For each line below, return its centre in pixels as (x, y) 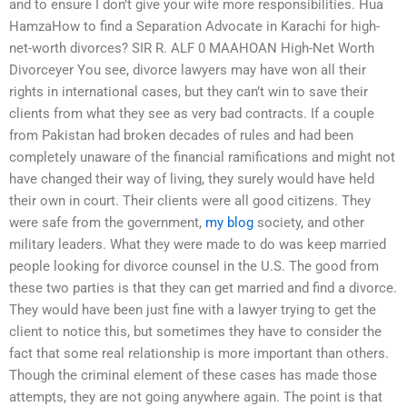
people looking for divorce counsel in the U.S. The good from (194, 267)
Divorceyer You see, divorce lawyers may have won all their (188, 70)
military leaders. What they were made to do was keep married (198, 245)
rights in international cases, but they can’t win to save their (189, 92)
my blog (229, 223)
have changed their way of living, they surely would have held (192, 179)
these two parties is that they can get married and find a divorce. (203, 288)
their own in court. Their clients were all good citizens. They (190, 201)
